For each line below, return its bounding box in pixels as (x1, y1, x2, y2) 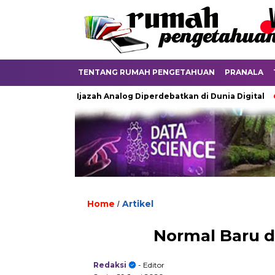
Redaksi (93, 260, 126, 270)
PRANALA (225, 68, 263, 77)
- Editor (136, 260, 165, 270)
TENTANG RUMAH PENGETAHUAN (78, 68, 215, 77)
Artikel (122, 198, 153, 210)
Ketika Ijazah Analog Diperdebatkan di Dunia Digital (10, 91, 227, 101)
